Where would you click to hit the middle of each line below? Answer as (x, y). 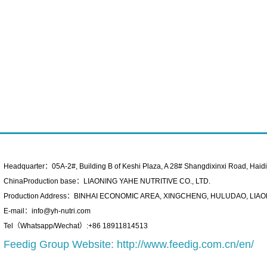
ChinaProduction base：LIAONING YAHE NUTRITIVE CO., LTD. (107, 181)
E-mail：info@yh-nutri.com (47, 211)
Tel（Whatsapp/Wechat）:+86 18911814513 (76, 226)
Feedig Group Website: (60, 245)
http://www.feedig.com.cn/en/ (185, 245)
